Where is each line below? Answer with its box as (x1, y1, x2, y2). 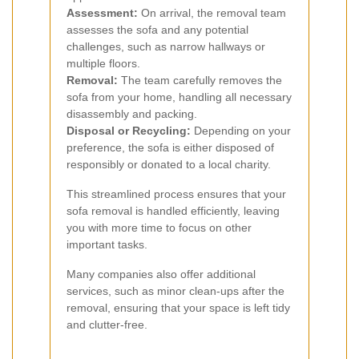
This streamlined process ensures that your (67, 188, 286, 201)
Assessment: (67, 6, 138, 20)
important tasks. (67, 238, 147, 252)
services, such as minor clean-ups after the (67, 284, 284, 298)
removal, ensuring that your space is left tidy (67, 301, 290, 315)
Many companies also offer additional (67, 268, 256, 281)
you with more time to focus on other (67, 221, 252, 235)
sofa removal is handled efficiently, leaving (67, 204, 280, 218)
